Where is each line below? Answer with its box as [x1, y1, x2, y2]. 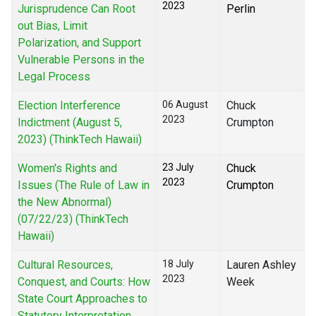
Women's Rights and [18, 162, 117, 176]
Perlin [226, 2, 255, 16]
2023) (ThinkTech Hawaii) [18, 133, 142, 147]
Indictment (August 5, [18, 116, 122, 130]
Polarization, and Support [18, 36, 141, 50]
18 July [162, 258, 194, 270]
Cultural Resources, [18, 258, 113, 272]
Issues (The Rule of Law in [18, 178, 150, 193]
